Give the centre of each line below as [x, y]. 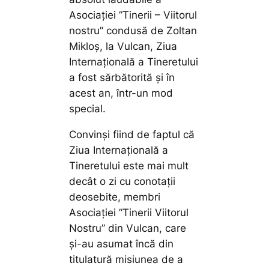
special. [88, 109]
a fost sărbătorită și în [122, 78]
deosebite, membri [115, 197]
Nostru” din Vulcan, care [128, 228]
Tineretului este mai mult [129, 165]
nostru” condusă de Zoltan [133, 31]
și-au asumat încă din [122, 243]
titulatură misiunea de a [126, 259]
